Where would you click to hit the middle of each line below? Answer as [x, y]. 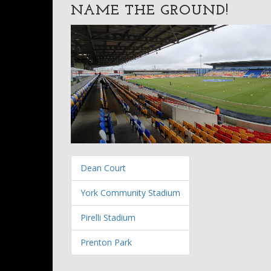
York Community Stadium [130, 193]
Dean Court [103, 168]
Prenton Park [106, 242]
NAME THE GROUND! [150, 11]
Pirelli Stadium [108, 217]
